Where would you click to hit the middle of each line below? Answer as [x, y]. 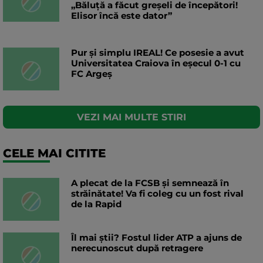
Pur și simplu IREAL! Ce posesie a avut [158, 53]
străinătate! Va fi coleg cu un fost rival [157, 194]
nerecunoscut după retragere [137, 248]
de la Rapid [96, 204]
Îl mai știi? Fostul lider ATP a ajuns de [156, 238]
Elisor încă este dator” [122, 16]
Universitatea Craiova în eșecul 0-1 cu [156, 63]
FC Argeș [92, 74]
